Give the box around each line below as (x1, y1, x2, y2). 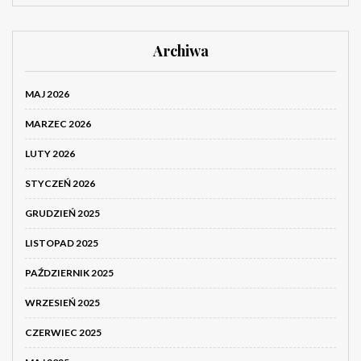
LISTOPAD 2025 (25, 237, 98, 250)
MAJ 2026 (25, 88, 69, 101)
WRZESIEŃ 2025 (25, 297, 100, 309)
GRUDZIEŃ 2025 (25, 207, 100, 220)
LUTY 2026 (25, 147, 75, 160)
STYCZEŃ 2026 (25, 177, 95, 190)
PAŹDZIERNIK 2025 (25, 267, 114, 280)
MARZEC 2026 (25, 118, 91, 131)
